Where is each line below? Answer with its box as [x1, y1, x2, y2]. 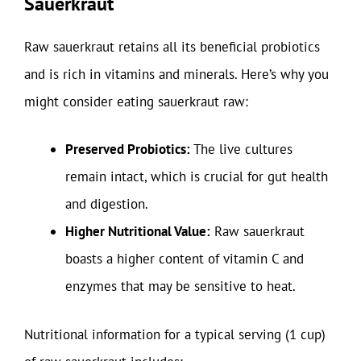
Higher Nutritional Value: [65, 222, 210, 240]
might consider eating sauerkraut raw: [24, 92, 248, 110]
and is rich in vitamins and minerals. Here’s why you [24, 64, 329, 83]
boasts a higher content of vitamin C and [65, 250, 304, 268]
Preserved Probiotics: [65, 140, 190, 158]
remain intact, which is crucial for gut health [65, 168, 328, 185]
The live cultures [190, 140, 293, 158]
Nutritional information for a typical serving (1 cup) [24, 325, 326, 343]
